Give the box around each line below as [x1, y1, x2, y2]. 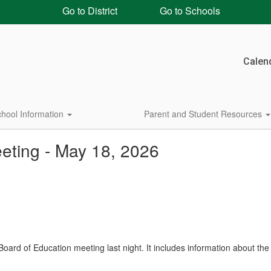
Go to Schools [157, 4, 220, 18]
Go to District [59, 3, 117, 18]
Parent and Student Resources [144, 108, 264, 120]
